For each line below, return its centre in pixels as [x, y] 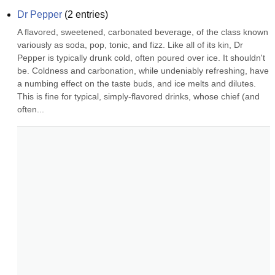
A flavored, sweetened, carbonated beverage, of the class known [143, 32]
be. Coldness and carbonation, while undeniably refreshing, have [143, 71]
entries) [91, 14]
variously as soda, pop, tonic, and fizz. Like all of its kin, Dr [130, 45]
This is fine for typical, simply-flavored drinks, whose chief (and [138, 96]
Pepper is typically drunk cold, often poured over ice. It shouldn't [141, 58]
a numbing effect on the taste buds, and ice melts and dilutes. [137, 83]
